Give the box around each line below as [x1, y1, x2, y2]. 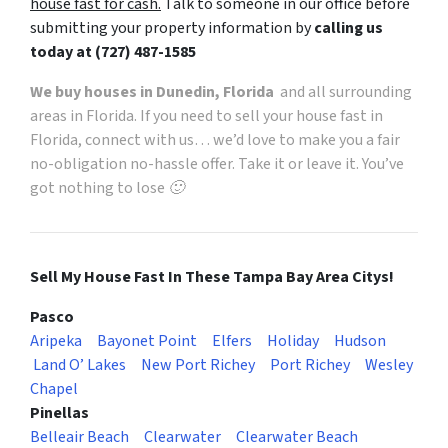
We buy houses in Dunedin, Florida [30, 81, 277, 104]
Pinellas [30, 402, 89, 425]
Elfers [212, 330, 252, 353]
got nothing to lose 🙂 [30, 177, 184, 200]
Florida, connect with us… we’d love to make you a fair [30, 129, 400, 152]
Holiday [267, 330, 319, 353]
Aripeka [30, 330, 82, 353]
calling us [314, 17, 383, 40]
